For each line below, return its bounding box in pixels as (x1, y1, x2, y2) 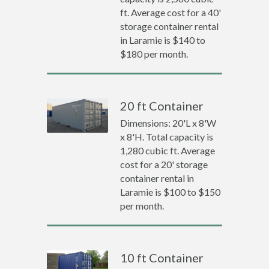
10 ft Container (120, 250, 204, 265)
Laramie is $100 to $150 (120, 186, 221, 198)
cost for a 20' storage (120, 159, 208, 170)
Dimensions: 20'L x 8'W (120, 117, 217, 128)
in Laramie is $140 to (120, 34, 206, 46)
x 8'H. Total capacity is (120, 131, 214, 142)
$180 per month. (120, 48, 189, 59)
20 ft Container (120, 98, 204, 113)
